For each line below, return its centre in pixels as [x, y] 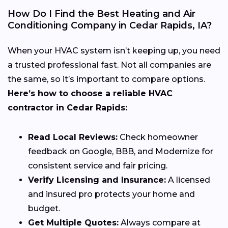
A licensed [188, 180]
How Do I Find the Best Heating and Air [102, 13]
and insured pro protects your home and [111, 194]
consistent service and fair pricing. [98, 165]
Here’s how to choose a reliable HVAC [90, 93]
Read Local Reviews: [73, 137]
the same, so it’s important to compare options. [106, 79]
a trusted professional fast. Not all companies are [109, 65]
